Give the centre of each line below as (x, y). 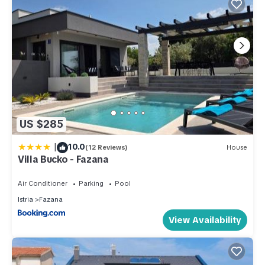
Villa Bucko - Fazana (63, 159)
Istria (25, 199)
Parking (91, 183)
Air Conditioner (43, 183)
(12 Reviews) (106, 148)
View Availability (205, 220)
